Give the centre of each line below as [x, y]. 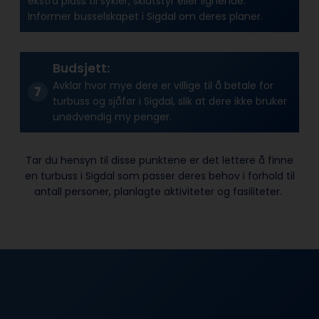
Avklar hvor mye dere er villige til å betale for [163, 86]
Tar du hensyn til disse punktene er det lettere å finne [159, 160]
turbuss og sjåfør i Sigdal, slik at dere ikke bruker [169, 101]
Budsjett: [81, 69]
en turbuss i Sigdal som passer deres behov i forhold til [159, 176]
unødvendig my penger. [112, 117]
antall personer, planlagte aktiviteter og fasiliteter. [159, 191]
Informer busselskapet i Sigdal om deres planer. [145, 17]
